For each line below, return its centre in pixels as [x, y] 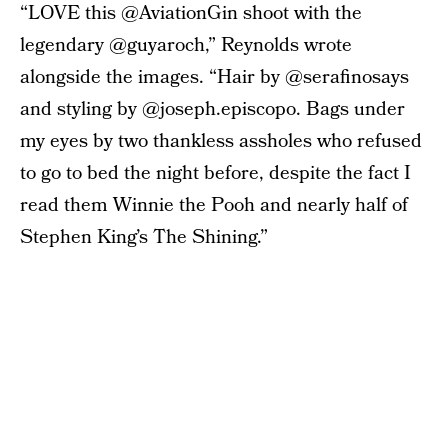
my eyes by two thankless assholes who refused [221, 141]
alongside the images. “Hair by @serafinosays [214, 77]
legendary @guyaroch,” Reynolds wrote [186, 45]
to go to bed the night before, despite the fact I [215, 173]
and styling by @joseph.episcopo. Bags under [212, 109]
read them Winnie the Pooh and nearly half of [214, 205]
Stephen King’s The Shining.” [144, 237]
